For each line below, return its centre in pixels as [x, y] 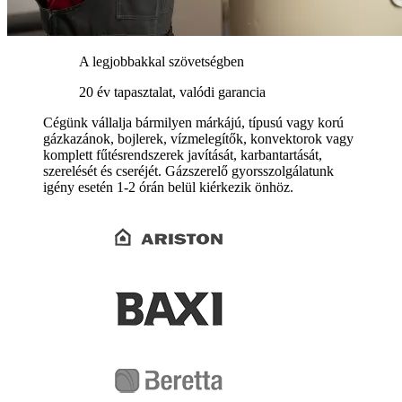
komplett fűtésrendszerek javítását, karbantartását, [183, 155]
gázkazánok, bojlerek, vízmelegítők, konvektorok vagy [198, 139]
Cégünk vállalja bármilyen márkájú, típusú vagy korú [193, 122]
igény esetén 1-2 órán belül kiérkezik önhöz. [168, 187]
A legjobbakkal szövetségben [162, 61]
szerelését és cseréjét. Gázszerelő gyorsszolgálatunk [188, 171]
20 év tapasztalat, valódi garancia [172, 92]
